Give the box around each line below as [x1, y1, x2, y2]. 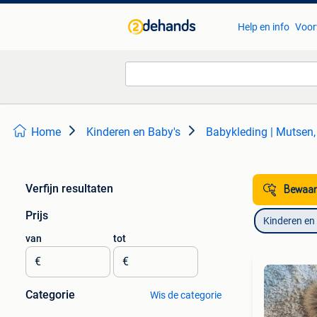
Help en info [237, 21, 289, 33]
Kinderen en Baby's [86, 125, 180, 139]
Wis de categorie [149, 289, 221, 301]
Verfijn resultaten [25, 182, 113, 195]
